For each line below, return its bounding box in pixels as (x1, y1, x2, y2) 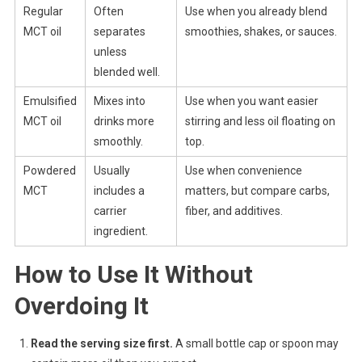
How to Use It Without (14, 260, 253, 289)
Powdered (23, 164, 76, 178)
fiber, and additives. (184, 204, 283, 218)
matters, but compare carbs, (184, 184, 330, 198)
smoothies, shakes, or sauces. (184, 25, 337, 39)
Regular (23, 5, 63, 19)
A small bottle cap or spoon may (172, 337, 339, 351)
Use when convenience (184, 164, 302, 178)
